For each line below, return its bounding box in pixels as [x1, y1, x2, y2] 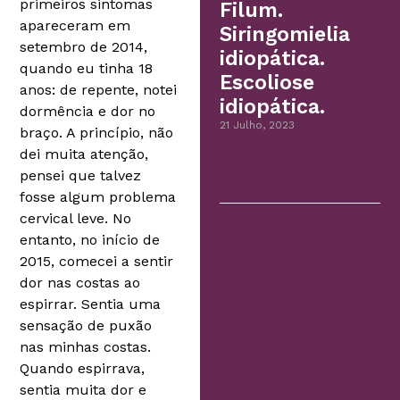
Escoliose [220, 71, 315, 96]
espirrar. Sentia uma [20, 296, 162, 313]
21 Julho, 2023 [220, 119, 296, 132]
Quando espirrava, [20, 360, 146, 378]
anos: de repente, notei [20, 81, 178, 99]
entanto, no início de [20, 231, 161, 249]
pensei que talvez [20, 167, 142, 185]
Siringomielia [220, 22, 351, 47]
